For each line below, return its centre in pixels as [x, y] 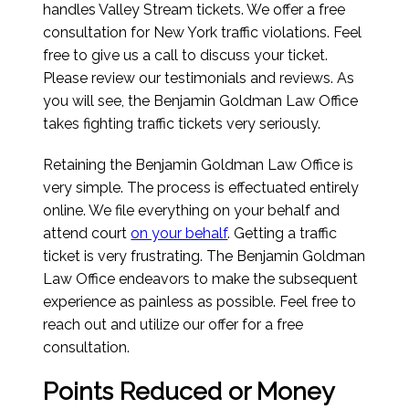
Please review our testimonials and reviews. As [199, 79]
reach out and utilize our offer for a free [173, 325]
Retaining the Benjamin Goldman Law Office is [199, 165]
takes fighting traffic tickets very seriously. [182, 124]
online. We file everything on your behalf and [192, 211]
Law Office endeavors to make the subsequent [201, 279]
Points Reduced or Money [189, 392]
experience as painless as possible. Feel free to [200, 302]
